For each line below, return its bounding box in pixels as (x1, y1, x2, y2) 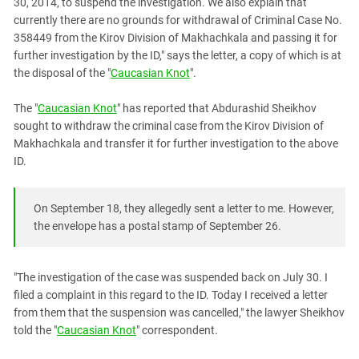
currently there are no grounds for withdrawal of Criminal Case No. (14, 13, 342, 26)
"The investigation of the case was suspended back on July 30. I (14, 270, 328, 284)
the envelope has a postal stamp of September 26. (34, 219, 281, 232)
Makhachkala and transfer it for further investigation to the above (14, 136, 338, 150)
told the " (14, 323, 57, 337)
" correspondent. (136, 323, 218, 337)
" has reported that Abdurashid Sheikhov (117, 101, 317, 115)
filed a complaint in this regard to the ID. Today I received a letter (14, 288, 328, 301)
